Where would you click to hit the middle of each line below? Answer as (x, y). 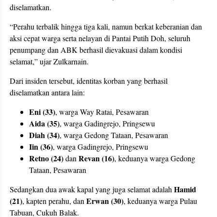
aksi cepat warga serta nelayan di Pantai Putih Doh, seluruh (100, 38)
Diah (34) (44, 135)
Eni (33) (42, 112)
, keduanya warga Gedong (155, 158)
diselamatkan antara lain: (47, 92)
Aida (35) (44, 123)
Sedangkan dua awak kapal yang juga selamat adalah (92, 189)
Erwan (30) (105, 201)
